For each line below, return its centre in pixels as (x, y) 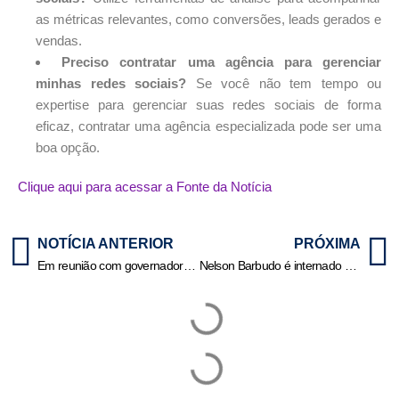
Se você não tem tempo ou (284, 84)
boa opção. (68, 148)
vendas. (59, 41)
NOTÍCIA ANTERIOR (106, 244)
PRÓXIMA (327, 244)
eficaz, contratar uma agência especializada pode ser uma (208, 126)
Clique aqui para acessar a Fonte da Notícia (145, 187)
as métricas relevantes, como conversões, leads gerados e (208, 20)
